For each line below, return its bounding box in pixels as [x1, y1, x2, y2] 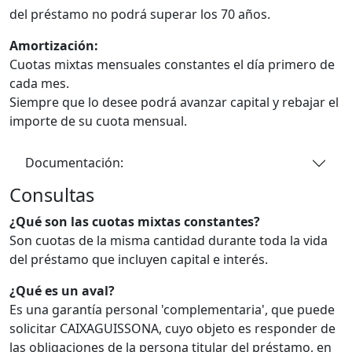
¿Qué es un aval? [9, 281, 115, 299]
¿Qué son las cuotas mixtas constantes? [9, 212, 260, 230]
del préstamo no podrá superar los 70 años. [9, 5, 270, 23]
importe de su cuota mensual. [9, 112, 187, 130]
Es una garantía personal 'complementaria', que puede [9, 300, 335, 318]
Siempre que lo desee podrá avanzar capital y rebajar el [9, 93, 339, 111]
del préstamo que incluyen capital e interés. [9, 250, 268, 268]
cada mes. [9, 74, 69, 92]
